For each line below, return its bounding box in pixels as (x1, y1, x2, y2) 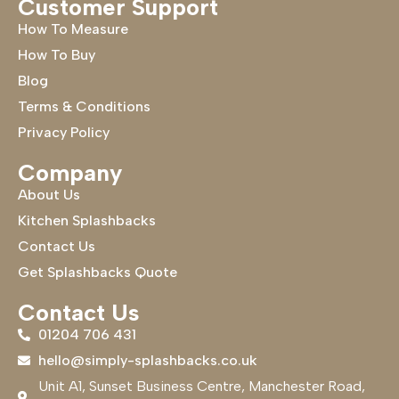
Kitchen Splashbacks (18, 211, 156, 229)
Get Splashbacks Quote (18, 263, 177, 281)
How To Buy (18, 45, 95, 63)
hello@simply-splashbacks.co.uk (37, 351, 257, 369)
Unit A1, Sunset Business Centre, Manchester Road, (37, 377, 365, 395)
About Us (18, 185, 80, 203)
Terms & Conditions (18, 97, 151, 115)
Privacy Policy (18, 123, 110, 141)
